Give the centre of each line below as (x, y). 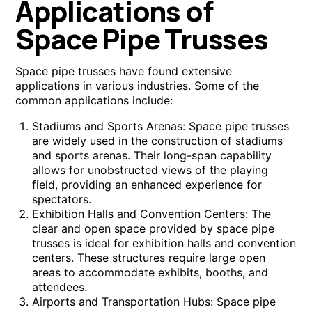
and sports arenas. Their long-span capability (152, 156)
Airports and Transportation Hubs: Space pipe (154, 302)
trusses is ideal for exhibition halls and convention (164, 243)
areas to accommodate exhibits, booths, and (150, 273)
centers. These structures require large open (149, 258)
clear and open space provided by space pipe (154, 229)
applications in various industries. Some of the (138, 86)
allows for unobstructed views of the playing (150, 170)
